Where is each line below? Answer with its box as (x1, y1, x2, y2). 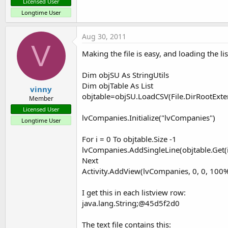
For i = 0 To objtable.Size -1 (82, 133, 177, 144)
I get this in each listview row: (82, 187, 186, 197)
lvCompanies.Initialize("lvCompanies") (82, 112, 215, 123)
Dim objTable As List (82, 80, 153, 91)
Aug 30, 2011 (82, 31, 126, 41)
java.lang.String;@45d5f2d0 (82, 197, 180, 208)
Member (28, 94, 53, 103)
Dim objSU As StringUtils (82, 69, 169, 80)
